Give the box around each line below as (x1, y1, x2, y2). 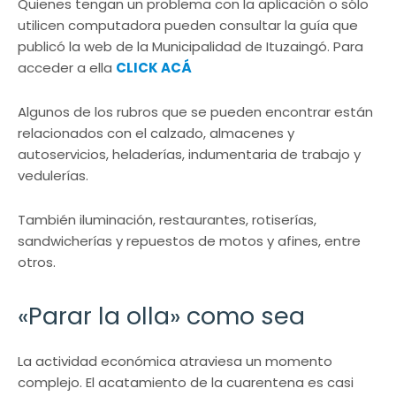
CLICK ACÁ (116, 58, 192, 78)
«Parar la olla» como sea (18, 300, 305, 333)
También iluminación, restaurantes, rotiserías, (18, 210, 316, 230)
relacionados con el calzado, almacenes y (18, 124, 294, 143)
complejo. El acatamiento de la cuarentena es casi (18, 373, 354, 392)
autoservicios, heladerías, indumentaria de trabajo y (18, 145, 361, 164)
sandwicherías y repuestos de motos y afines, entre (18, 232, 361, 251)
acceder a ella (18, 58, 116, 78)
